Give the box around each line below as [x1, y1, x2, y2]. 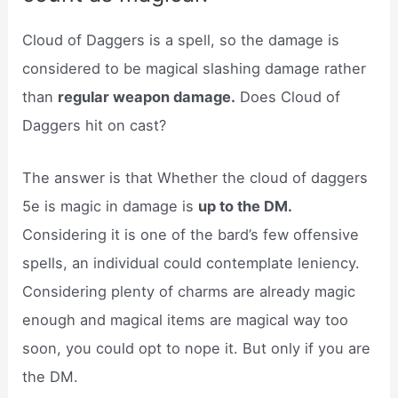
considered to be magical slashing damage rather [22, 60, 367, 78]
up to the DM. [198, 196, 293, 215]
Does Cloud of [235, 88, 341, 107]
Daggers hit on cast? [22, 116, 167, 135]
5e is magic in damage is [22, 196, 199, 215]
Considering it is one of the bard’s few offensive [22, 225, 360, 243]
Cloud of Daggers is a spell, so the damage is [22, 31, 340, 50]
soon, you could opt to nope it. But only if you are [22, 338, 371, 357]
